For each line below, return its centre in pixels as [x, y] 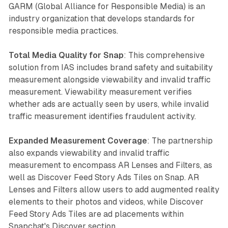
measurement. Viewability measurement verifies [100, 92]
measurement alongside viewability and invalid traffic [109, 79]
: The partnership [180, 140]
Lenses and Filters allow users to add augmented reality [114, 189]
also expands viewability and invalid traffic [89, 153]
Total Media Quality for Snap [66, 55]
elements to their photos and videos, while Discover [106, 202]
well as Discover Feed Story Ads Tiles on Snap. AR [104, 177]
